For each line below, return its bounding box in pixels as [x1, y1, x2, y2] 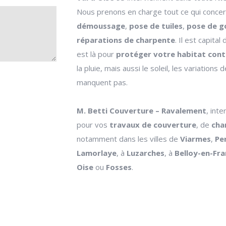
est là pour [77, 49, 116, 59]
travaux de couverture [109, 120, 196, 130]
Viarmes [178, 134, 211, 144]
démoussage [77, 21, 125, 31]
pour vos [77, 120, 109, 130]
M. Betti [77, 105, 107, 116]
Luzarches [127, 148, 164, 158]
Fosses [106, 162, 132, 172]
